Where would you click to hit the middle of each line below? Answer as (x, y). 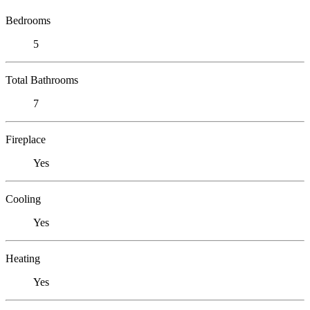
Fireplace (26, 139)
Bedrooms (28, 20)
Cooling (23, 199)
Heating (23, 258)
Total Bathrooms (42, 80)
